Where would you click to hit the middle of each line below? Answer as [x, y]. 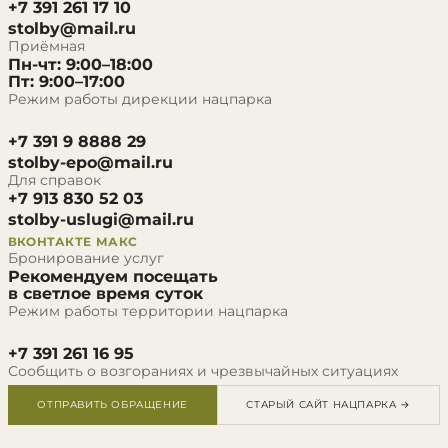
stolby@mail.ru [72, 28]
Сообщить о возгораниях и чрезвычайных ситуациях [203, 371]
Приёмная [46, 46]
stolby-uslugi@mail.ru [101, 219]
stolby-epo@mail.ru [90, 162]
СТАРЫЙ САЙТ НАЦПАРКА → [328, 404]
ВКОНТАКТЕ [50, 241]
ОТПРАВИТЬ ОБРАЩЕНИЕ [112, 404]
